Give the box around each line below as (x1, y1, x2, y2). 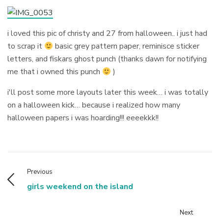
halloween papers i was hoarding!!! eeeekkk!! (7, 112, 159, 123)
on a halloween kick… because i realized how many (7, 99, 181, 110)
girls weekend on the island (27, 181, 133, 192)
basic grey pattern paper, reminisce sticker (53, 40, 200, 52)
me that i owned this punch (7, 66, 103, 77)
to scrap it (7, 40, 45, 52)
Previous (27, 167, 53, 176)
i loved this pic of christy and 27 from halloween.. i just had (7, 27, 208, 39)
